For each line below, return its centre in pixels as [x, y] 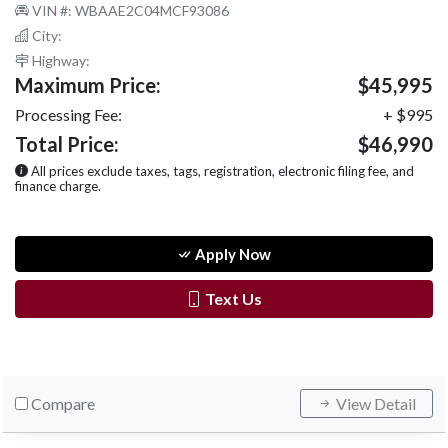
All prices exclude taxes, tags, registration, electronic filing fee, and [221, 170]
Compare [63, 403]
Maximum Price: [88, 84]
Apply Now [231, 253]
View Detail [374, 403]
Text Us [232, 298]
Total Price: [67, 143]
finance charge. [58, 185]
